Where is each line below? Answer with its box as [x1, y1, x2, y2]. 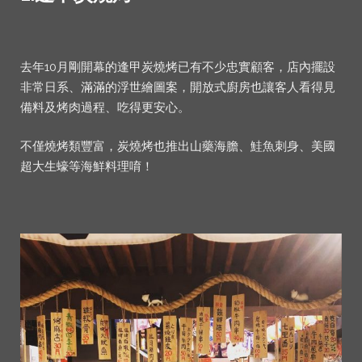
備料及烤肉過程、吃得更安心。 [20, 100, 190, 116]
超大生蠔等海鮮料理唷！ [20, 158, 154, 174]
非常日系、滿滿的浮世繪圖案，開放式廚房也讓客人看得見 [20, 80, 335, 95]
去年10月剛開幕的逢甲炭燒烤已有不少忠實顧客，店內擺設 [20, 60, 335, 75]
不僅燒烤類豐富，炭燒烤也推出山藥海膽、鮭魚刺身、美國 [20, 138, 335, 154]
